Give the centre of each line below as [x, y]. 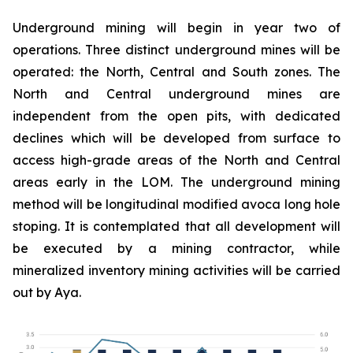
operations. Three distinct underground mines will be [176, 50]
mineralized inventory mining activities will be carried [176, 271]
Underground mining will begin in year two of [176, 28]
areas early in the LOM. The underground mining [176, 182]
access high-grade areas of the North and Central [176, 160]
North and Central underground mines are [176, 94]
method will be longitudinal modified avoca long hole [176, 204]
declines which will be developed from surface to [176, 138]
